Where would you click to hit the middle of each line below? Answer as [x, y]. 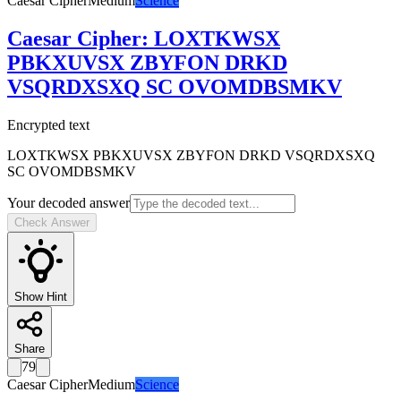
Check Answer [52, 222]
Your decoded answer [68, 202]
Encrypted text [48, 124]
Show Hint [41, 296]
